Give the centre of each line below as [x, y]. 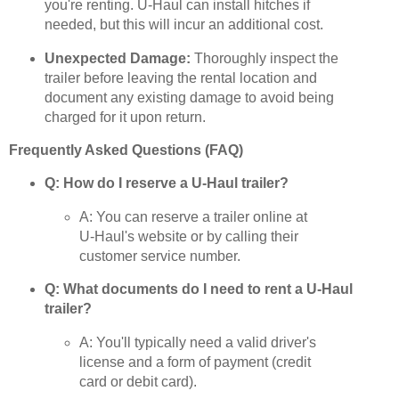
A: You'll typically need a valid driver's [198, 343]
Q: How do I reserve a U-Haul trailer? [166, 183]
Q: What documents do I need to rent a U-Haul [198, 289]
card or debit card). [138, 382]
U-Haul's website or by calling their [189, 236]
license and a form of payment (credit [195, 362]
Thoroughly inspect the [264, 59]
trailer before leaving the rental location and [180, 78]
